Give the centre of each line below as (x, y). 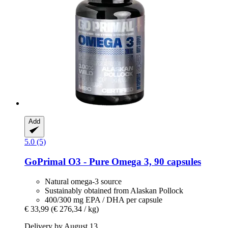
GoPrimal (45, 162)
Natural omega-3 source (83, 181)
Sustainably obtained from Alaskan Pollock (114, 190)
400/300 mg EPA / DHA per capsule (104, 199)
